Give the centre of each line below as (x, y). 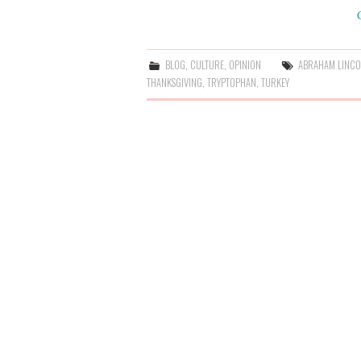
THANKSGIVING (174, 82)
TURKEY (275, 82)
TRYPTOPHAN (232, 82)
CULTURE (207, 64)
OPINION (245, 64)
